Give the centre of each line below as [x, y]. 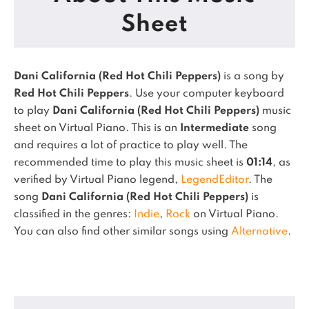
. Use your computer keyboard [207, 94]
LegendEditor [215, 180]
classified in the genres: [74, 215]
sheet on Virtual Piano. [72, 128]
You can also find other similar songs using [122, 232]
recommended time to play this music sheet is [130, 163]
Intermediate [215, 128]
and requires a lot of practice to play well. [121, 146]
